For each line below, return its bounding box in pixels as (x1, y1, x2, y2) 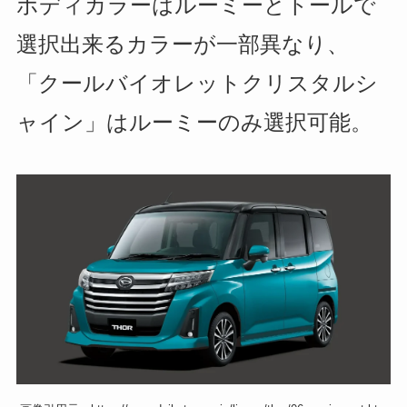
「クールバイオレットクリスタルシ (15, 71, 378, 96)
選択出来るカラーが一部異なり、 (15, 32, 349, 57)
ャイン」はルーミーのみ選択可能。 (15, 110, 372, 135)
